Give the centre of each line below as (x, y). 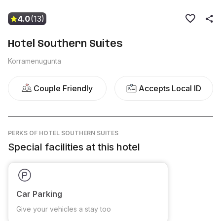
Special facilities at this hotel (74, 147)
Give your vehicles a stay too (64, 209)
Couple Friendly (63, 88)
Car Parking (39, 194)
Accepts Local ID (170, 88)
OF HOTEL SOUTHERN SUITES (74, 133)
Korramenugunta (35, 61)
